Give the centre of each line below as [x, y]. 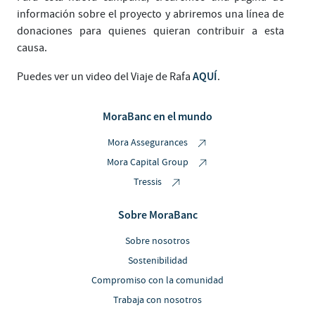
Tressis [148, 182]
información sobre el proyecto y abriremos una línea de [150, 14]
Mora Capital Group [148, 162]
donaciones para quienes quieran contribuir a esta [150, 31]
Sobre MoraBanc [157, 214]
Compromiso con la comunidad [157, 280]
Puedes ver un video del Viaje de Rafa [105, 76]
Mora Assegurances [148, 142]
